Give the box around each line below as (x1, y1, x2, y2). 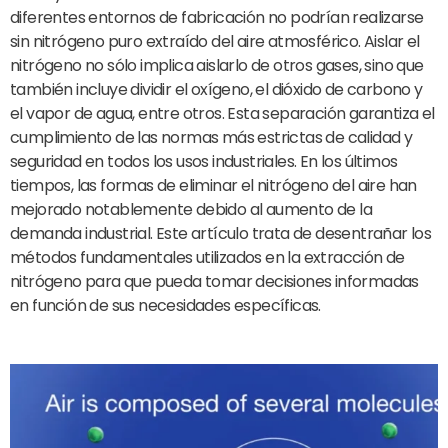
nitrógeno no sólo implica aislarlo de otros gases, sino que (10, 53, 424, 77)
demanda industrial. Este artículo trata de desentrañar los (10, 221, 432, 245)
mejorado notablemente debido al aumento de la (10, 197, 372, 221)
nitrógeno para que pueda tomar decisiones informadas (10, 269, 419, 293)
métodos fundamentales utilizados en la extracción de (10, 245, 405, 269)
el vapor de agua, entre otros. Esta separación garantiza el (10, 101, 435, 125)
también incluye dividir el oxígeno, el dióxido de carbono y (10, 77, 423, 101)
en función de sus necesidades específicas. (10, 293, 321, 317)
